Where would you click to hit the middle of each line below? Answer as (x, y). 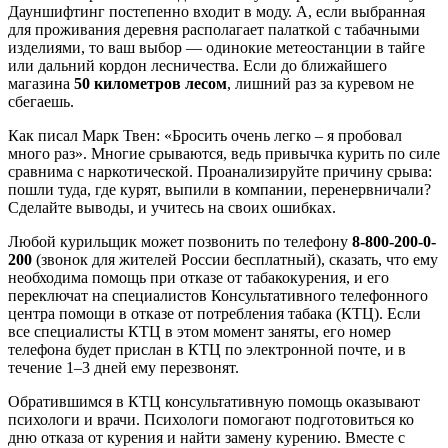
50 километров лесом (150, 83)
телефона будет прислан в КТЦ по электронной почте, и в (207, 349)
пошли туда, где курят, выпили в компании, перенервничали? (219, 189)
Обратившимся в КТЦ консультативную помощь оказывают (214, 401)
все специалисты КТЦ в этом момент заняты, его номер (199, 331)
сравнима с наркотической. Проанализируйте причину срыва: (220, 171)
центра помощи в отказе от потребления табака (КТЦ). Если (214, 313)
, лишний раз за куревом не (320, 83)
